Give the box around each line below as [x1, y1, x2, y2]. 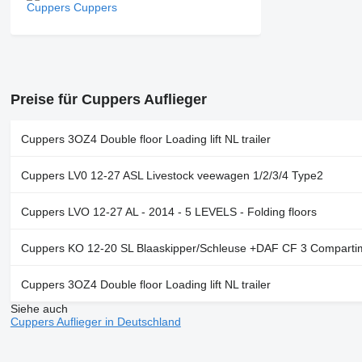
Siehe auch [10, 302, 68, 316]
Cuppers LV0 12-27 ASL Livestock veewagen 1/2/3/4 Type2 [20, 169, 323, 183]
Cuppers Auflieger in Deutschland [10, 315, 181, 329]
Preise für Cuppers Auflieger [10, 91, 207, 108]
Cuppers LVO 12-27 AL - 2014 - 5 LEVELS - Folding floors [20, 205, 317, 219]
